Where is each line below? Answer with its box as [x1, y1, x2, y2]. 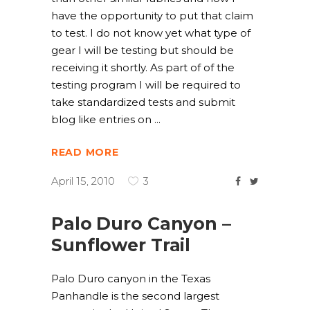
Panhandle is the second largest [51, 289, 219, 302]
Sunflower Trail [51, 235, 191, 255]
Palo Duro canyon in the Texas [51, 272, 210, 285]
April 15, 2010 [51, 174, 115, 188]
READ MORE [51, 146, 119, 159]
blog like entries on [51, 113, 154, 126]
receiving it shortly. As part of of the [51, 61, 235, 74]
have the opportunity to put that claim [51, 9, 253, 22]
